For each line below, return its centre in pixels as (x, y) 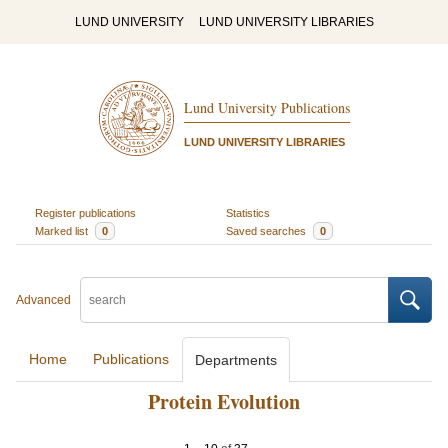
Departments (236, 360)
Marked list (62, 230)
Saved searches (267, 230)
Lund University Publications (266, 108)
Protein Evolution (224, 401)
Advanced (43, 300)
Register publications (85, 212)
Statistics (248, 212)
